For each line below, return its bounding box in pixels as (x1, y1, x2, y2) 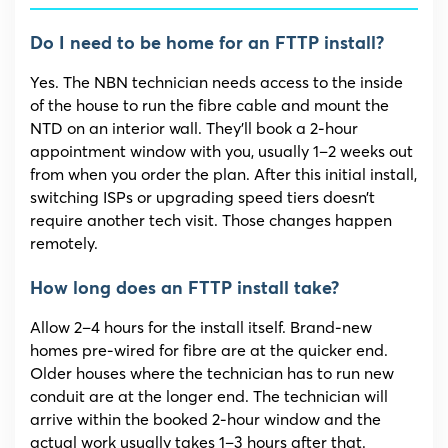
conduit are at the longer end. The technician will (30, 386, 388, 407)
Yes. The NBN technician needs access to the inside (30, 72, 403, 93)
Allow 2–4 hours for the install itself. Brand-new (30, 317, 372, 338)
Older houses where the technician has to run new (30, 363, 394, 384)
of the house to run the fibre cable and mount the (30, 95, 389, 116)
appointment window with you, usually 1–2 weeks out (30, 141, 413, 162)
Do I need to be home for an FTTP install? (30, 35, 384, 54)
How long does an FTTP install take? (30, 280, 339, 299)
